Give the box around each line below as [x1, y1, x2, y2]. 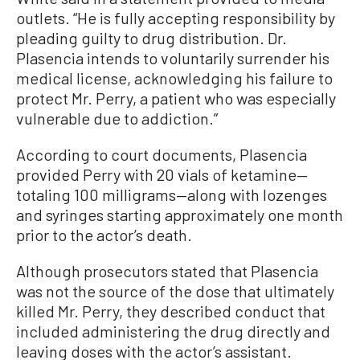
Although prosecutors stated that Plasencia [16, 261, 318, 280]
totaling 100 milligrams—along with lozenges [16, 185, 327, 204]
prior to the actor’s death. [16, 225, 192, 244]
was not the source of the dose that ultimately [16, 281, 334, 301]
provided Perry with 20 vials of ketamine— [16, 165, 308, 184]
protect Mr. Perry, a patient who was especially [16, 88, 336, 108]
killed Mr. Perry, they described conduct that [16, 301, 325, 321]
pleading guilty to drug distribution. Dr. [16, 28, 287, 47]
